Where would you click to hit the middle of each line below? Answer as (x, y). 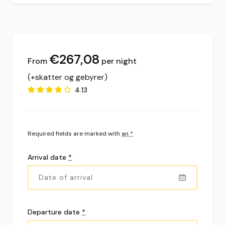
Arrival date (48, 157)
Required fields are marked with (75, 133)
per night (119, 61)
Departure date (55, 212)
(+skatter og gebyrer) (68, 77)
